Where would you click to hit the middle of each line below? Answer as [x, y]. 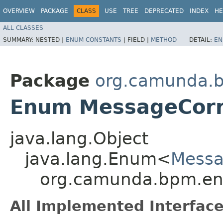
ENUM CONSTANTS [94, 40]
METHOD [164, 40]
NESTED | [51, 40]
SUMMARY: [19, 40]
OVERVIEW [19, 11]
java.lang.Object [79, 138]
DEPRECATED [164, 11]
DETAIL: [202, 40]
